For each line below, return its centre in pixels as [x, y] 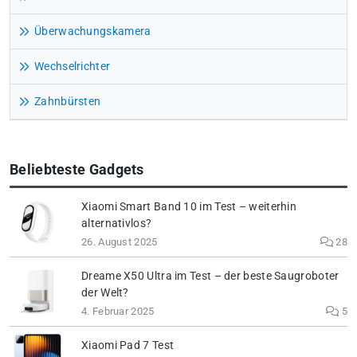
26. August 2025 [120, 242]
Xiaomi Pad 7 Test [128, 345]
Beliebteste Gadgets [77, 169]
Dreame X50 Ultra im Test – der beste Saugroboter [210, 276]
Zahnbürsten [68, 101]
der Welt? [105, 292]
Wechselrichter [73, 66]
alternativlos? [117, 223]
